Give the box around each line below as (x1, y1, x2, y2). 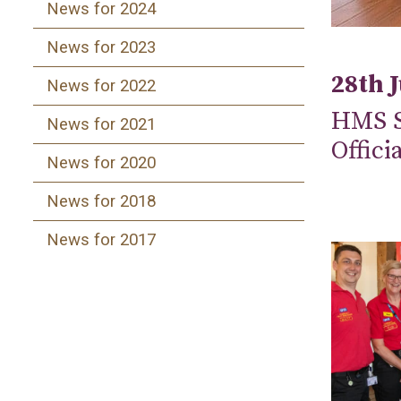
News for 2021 (47, 114, 156, 134)
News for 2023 (47, 37, 156, 57)
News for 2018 (47, 191, 156, 211)
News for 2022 (47, 75, 156, 96)
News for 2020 (47, 152, 156, 173)
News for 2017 (47, 229, 156, 250)
